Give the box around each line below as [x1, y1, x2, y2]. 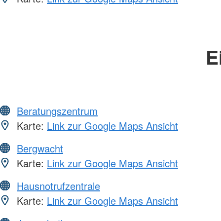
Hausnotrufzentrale [17, 178, 100, 193]
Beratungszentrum [17, 103, 98, 118]
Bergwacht [17, 141, 63, 155]
